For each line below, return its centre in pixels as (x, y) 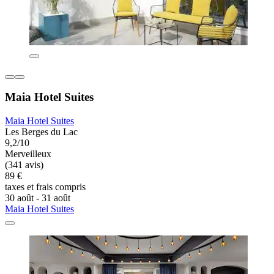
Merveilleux (28, 154)
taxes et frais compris (45, 187)
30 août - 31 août (38, 198)
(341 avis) (24, 165)
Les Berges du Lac (41, 132)
